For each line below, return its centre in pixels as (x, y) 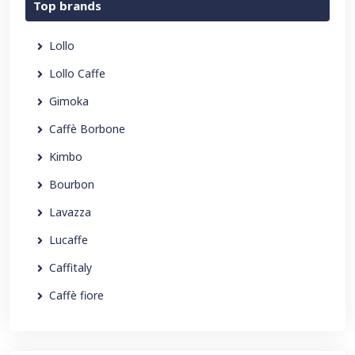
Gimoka (69, 101)
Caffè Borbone (87, 129)
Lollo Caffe (77, 73)
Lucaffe (69, 240)
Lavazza (70, 212)
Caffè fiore (76, 295)
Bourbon (72, 184)
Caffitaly (71, 267)
